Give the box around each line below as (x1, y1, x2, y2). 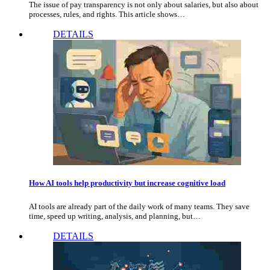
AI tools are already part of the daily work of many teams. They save (29, 201, 250, 211)
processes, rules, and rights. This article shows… (29, 10, 185, 19)
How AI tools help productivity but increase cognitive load (29, 178, 225, 188)
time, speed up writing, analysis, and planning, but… (29, 211, 201, 221)
